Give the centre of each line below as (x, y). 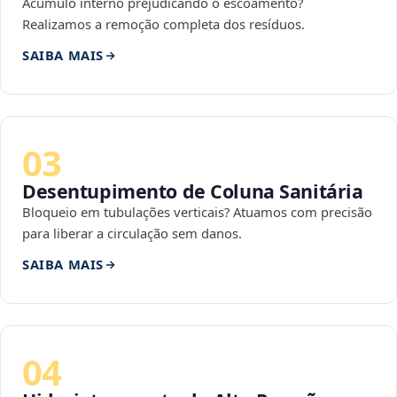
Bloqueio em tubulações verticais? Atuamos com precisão (197, 212)
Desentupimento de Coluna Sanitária (193, 191)
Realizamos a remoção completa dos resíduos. (163, 24)
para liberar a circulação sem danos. (132, 234)
